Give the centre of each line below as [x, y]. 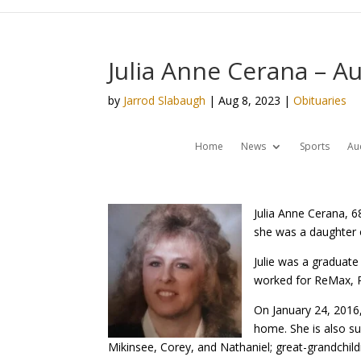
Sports [314, 146]
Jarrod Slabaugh [165, 100]
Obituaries [320, 100]
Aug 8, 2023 [250, 100]
